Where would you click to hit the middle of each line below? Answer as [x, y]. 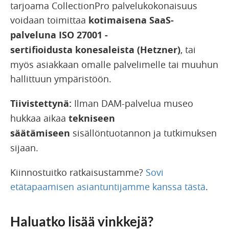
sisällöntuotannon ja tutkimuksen [143, 133]
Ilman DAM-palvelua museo [132, 103]
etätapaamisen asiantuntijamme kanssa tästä [108, 186]
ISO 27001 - [83, 35]
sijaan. [24, 147]
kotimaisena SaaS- [131, 20]
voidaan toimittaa [49, 20]
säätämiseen [40, 133]
